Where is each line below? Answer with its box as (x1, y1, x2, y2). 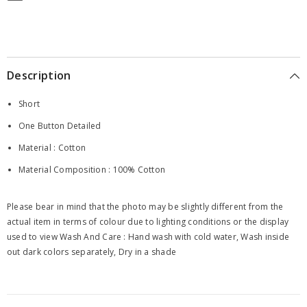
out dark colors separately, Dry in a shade (7, 245, 177, 258)
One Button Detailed (19, 119, 101, 132)
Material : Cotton (19, 141, 86, 153)
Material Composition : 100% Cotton (19, 163, 166, 175)
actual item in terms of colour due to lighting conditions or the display (7, 215, 289, 228)
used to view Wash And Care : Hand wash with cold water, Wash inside (7, 230, 290, 243)
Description (7, 67, 71, 83)
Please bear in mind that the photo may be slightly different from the (7, 200, 284, 212)
